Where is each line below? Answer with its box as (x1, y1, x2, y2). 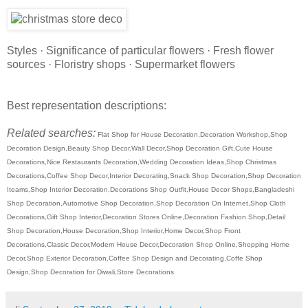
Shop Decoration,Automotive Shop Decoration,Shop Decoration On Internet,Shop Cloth (7, 199, 286, 208)
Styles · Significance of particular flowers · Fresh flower (7, 45, 274, 57)
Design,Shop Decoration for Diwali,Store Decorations (7, 268, 174, 276)
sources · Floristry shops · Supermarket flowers (7, 58, 235, 71)
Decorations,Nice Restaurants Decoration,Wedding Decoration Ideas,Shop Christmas (7, 158, 276, 166)
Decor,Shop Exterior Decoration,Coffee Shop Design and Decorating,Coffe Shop (7, 254, 263, 263)
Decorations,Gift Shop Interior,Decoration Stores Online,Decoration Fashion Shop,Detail (7, 213, 285, 221)
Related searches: (7, 127, 96, 140)
